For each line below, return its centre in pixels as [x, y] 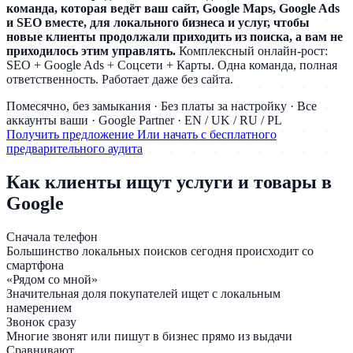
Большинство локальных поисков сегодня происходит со [160, 251]
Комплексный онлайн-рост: [252, 50]
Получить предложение [72, 134]
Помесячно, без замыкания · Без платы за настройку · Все [162, 106]
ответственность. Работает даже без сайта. [120, 79]
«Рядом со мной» [52, 279]
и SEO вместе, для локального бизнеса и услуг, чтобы [158, 22]
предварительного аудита [74, 148]
